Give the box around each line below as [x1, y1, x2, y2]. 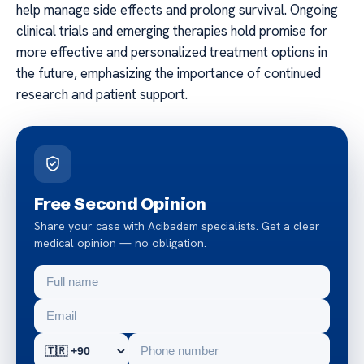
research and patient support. [16, 84, 188, 103]
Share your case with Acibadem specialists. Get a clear [34, 218, 320, 233]
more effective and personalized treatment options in [16, 42, 327, 61]
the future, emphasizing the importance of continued [16, 63, 321, 82]
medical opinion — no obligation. [34, 235, 206, 250]
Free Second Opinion [34, 192, 207, 214]
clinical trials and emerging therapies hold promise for [16, 21, 327, 40]
